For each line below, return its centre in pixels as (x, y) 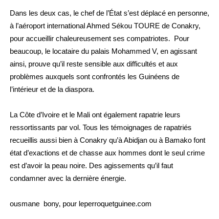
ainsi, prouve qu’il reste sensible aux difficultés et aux (94, 64)
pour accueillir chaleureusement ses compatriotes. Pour (99, 38)
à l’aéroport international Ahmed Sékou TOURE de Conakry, (105, 26)
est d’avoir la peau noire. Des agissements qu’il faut (91, 165)
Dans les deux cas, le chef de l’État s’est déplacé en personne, (109, 13)
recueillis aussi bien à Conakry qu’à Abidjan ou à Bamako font (108, 140)
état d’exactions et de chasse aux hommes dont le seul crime (107, 153)
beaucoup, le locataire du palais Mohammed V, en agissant (103, 51)
